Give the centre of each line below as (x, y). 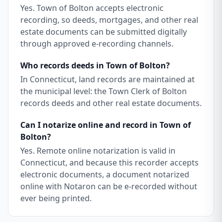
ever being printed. (56, 198)
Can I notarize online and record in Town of (106, 125)
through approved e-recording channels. (97, 44)
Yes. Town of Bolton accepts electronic (92, 8)
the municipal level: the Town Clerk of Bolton (104, 91)
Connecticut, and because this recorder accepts (110, 163)
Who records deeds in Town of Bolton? (95, 65)
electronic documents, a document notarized (105, 174)
